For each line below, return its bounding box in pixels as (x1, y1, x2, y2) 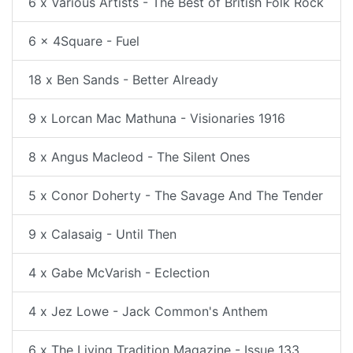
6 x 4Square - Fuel (28, 33, 139, 49)
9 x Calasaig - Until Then (28, 226, 176, 242)
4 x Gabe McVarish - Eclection (28, 265, 210, 281)
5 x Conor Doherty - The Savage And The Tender (28, 188, 323, 203)
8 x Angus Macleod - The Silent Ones (28, 149, 250, 165)
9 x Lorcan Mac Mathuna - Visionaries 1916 (28, 110, 285, 126)
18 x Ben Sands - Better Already (28, 72, 218, 87)
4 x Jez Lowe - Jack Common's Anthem (28, 303, 268, 319)
